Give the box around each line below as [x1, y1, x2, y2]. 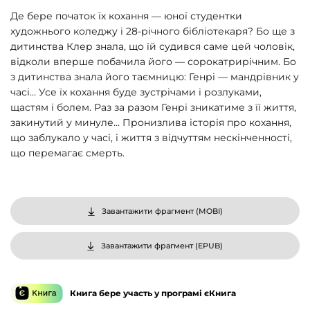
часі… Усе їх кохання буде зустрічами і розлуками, [10, 86, 262, 98]
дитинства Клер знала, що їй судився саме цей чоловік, [10, 40, 295, 53]
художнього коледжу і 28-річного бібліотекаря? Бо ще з [10, 25, 295, 37]
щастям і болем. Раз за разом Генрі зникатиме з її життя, [10, 101, 296, 113]
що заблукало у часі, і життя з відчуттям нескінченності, [10, 131, 292, 144]
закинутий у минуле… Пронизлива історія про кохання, [10, 116, 291, 129]
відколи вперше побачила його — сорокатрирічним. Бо [10, 55, 296, 68]
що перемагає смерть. [10, 147, 125, 159]
